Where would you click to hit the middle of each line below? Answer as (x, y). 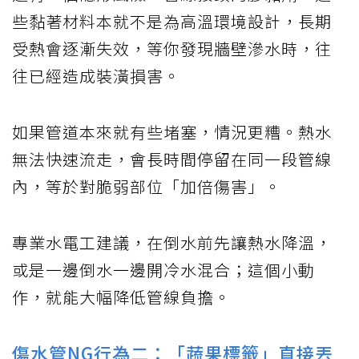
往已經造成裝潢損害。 (96, 76)
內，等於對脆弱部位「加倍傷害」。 (147, 187)
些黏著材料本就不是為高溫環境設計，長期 (172, 22)
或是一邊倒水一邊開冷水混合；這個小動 (163, 270)
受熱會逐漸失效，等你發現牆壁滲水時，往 (172, 49)
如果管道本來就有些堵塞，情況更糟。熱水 (172, 132)
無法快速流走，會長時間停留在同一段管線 (172, 159)
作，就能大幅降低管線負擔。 (121, 297)
